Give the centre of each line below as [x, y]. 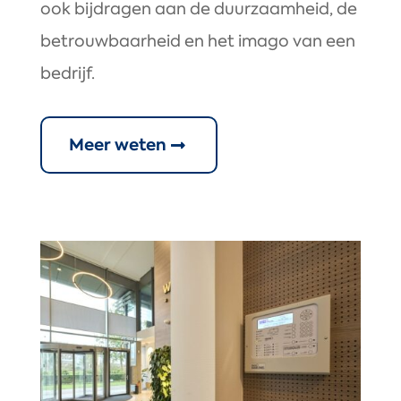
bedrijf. [67, 74]
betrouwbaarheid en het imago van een [197, 42]
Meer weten [117, 145]
